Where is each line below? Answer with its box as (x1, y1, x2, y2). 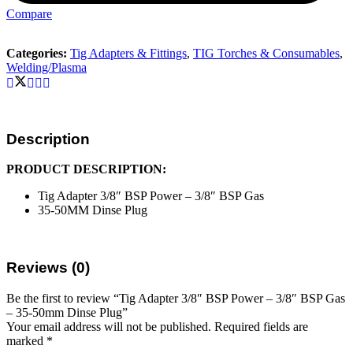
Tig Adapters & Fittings (70, 46, 187, 60)
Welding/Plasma (6, 60, 87, 74)
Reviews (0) (6, 258, 90, 276)
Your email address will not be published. (6, 319, 211, 333)
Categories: (6, 46, 70, 60)
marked (6, 333, 46, 347)
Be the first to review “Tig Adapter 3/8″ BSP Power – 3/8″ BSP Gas (6, 291, 345, 305)
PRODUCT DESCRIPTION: (6, 162, 166, 176)
